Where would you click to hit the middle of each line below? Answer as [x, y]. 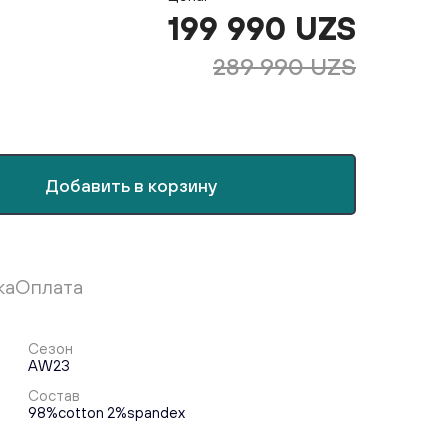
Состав [53, 395]
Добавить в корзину [131, 185]
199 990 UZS [262, 28]
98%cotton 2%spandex [106, 412]
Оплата [49, 286]
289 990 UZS [284, 66]
